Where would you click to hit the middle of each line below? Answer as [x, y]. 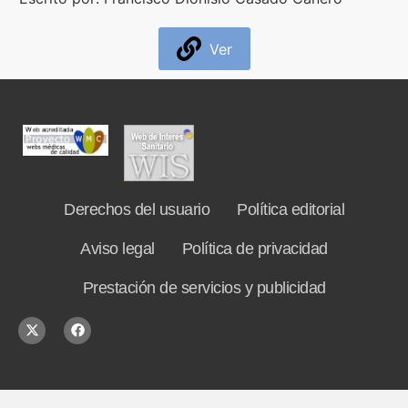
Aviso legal [117, 248]
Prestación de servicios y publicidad [204, 287]
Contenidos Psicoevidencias [134, 22]
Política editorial [291, 209]
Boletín [61, 120]
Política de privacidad [255, 248]
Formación [73, 71]
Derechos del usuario [137, 209]
